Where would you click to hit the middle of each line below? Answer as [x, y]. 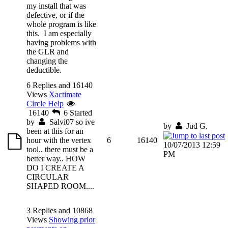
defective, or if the [55, 15]
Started [81, 112]
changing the [47, 61]
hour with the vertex [59, 140]
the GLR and [48, 51]
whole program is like [61, 24]
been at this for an [55, 131]
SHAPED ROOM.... [60, 186]
